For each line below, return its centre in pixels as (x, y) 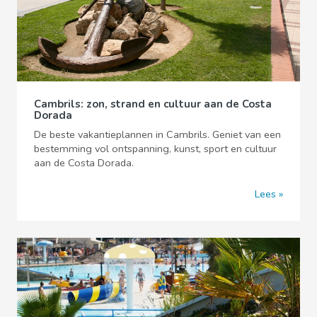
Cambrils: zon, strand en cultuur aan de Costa (153, 104)
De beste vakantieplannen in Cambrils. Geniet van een (157, 134)
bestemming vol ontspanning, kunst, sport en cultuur (155, 148)
